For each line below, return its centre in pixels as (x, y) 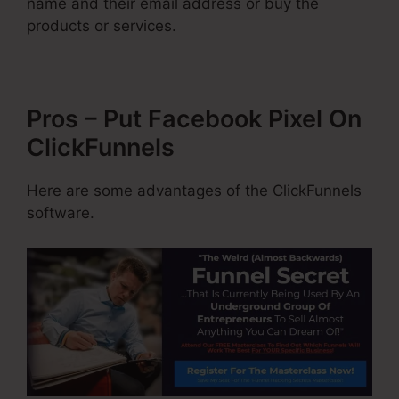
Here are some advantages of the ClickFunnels (194, 191)
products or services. (102, 26)
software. (61, 213)
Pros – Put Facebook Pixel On (194, 119)
